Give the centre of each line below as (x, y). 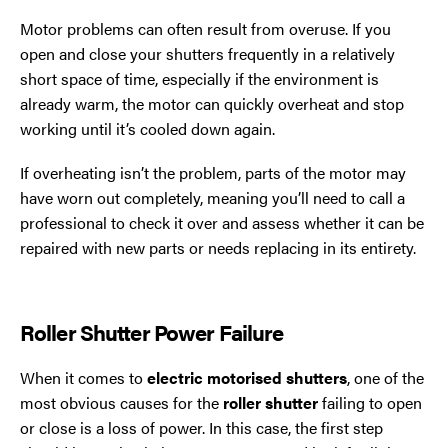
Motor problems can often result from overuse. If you (205, 28)
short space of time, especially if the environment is (199, 78)
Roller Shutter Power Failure (152, 332)
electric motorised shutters (247, 378)
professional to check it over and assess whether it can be (222, 222)
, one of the (385, 378)
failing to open (370, 403)
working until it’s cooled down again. (147, 128)
